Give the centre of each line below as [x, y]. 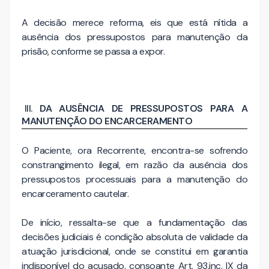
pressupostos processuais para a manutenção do [134, 179]
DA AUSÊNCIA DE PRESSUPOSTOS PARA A [144, 109]
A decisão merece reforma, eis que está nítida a [134, 23]
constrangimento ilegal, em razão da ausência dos [134, 165]
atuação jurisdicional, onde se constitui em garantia [134, 251]
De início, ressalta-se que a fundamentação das [134, 222]
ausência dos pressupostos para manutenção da [134, 37]
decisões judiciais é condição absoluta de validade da [134, 237]
